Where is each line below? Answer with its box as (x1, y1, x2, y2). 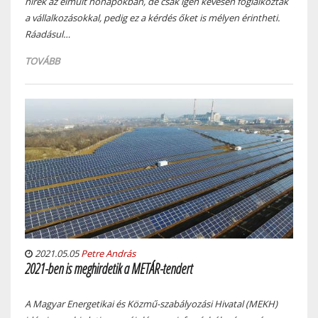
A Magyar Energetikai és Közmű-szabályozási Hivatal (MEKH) (25, 297, 278, 311)
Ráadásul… (25, 27, 70, 40)
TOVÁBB (25, 54, 60, 67)
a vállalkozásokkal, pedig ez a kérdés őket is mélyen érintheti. (25, 11, 280, 24)
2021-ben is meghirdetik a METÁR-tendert (25, 259, 192, 279)
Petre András (81, 247, 136, 261)
